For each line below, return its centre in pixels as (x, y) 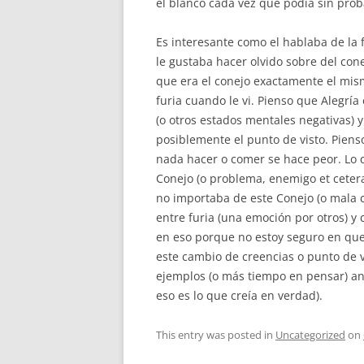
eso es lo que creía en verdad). (239, 295)
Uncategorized (310, 335)
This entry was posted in (216, 335)
